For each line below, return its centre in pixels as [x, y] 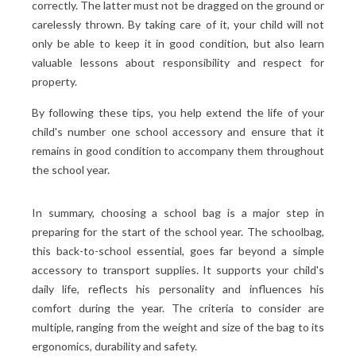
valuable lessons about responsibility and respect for [178, 62]
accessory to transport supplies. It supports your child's [178, 269]
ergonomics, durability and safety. [114, 346]
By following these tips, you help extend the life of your [178, 112]
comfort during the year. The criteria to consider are [178, 308]
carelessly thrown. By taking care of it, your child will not [178, 24]
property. [54, 81]
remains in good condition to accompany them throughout [178, 150]
